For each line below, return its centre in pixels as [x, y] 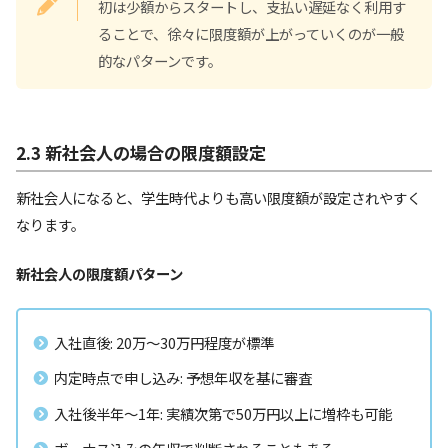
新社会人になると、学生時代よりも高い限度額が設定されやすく [218, 198]
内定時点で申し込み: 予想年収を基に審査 [183, 378]
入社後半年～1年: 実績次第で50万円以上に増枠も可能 [223, 413]
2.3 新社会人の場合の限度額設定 [141, 152]
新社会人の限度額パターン [99, 273]
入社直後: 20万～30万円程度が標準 [164, 343]
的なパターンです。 [160, 61]
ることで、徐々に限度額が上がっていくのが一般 [251, 34]
